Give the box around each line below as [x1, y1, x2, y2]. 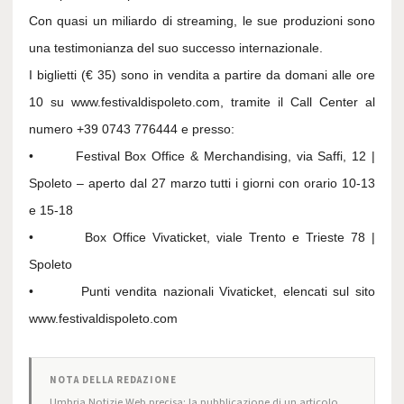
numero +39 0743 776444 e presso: [29, 122, 234, 136]
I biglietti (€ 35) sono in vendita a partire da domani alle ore [29, 68, 375, 82]
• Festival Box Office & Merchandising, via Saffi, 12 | [29, 149, 375, 163]
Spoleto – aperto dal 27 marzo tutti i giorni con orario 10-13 [29, 176, 375, 190]
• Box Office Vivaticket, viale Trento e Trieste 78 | [29, 230, 375, 244]
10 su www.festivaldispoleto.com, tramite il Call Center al [29, 95, 375, 109]
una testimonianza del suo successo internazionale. [29, 41, 323, 55]
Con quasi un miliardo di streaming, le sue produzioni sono [29, 14, 375, 28]
